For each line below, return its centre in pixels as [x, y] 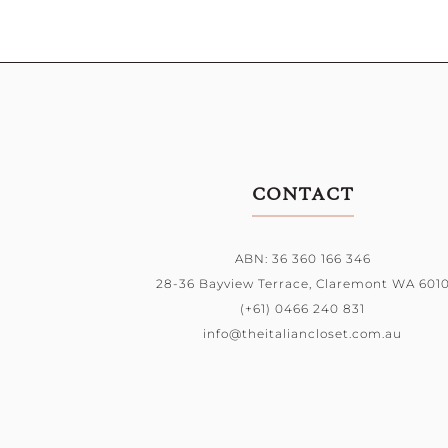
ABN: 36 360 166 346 [302, 258]
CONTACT [302, 195]
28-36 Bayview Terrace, [235, 283]
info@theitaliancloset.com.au [303, 333]
